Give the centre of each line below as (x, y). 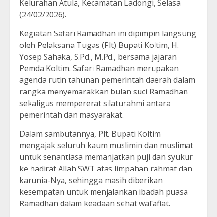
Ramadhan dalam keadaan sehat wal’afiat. (95, 204)
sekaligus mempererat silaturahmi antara (95, 103)
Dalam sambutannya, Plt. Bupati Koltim (90, 134)
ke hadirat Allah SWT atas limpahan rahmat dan (106, 169)
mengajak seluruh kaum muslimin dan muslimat (106, 146)
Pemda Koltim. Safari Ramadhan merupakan (99, 69)
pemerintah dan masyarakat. (71, 115)
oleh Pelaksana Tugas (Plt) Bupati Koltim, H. (99, 45)
